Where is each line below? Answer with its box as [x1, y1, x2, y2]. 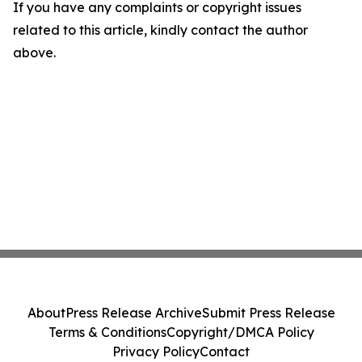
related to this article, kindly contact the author [13, 22, 308, 38]
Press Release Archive [65, 305, 202, 321]
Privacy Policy [112, 343, 200, 360]
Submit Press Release [201, 305, 335, 321]
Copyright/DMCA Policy [166, 324, 314, 340]
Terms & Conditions [48, 324, 166, 340]
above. [13, 44, 56, 61]
